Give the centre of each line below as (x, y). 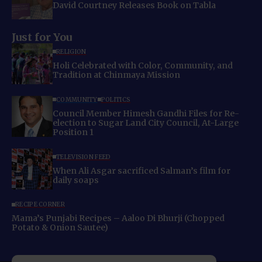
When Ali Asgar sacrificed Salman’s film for (142, 170)
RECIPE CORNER (40, 205)
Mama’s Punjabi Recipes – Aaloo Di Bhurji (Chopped (118, 218)
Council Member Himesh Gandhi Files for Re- (146, 113)
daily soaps (76, 180)
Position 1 (73, 132)
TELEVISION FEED (84, 157)
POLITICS (116, 99)
